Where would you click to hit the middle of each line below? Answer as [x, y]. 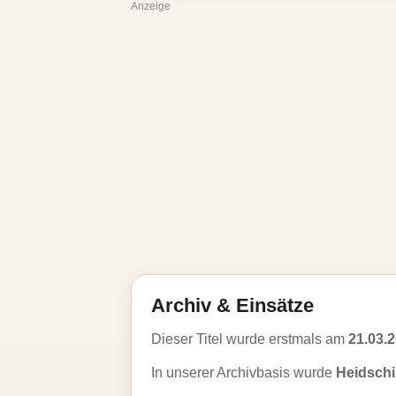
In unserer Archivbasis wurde [244, 373]
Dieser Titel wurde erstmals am [250, 339]
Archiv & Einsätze [232, 305]
